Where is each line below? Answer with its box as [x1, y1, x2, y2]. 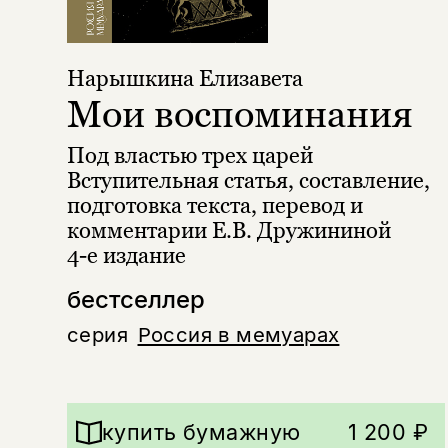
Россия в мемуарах [137, 321, 340, 347]
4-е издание [66, 241, 186, 269]
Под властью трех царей [66, 141, 318, 169]
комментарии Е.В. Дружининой [66, 216, 396, 244]
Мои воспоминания [66, 91, 413, 135]
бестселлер [66, 284, 205, 314]
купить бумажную [101, 419, 301, 446]
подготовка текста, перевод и [66, 191, 363, 219]
